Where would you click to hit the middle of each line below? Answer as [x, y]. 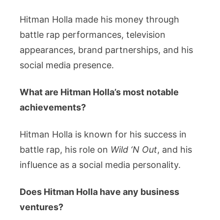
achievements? [53, 107]
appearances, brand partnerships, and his [106, 50]
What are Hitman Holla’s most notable [99, 92]
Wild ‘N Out [134, 149]
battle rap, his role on [65, 149]
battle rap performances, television [93, 34]
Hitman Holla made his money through [99, 19]
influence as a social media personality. [100, 165]
